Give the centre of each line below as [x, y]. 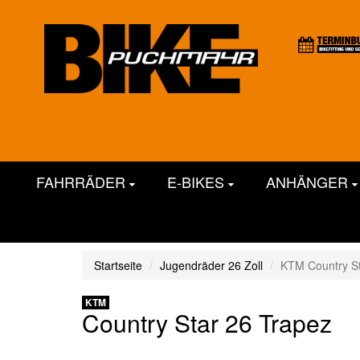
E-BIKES [198, 182]
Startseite [118, 265]
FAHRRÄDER [83, 182]
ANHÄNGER [309, 182]
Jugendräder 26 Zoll [211, 265]
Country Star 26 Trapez [207, 323]
